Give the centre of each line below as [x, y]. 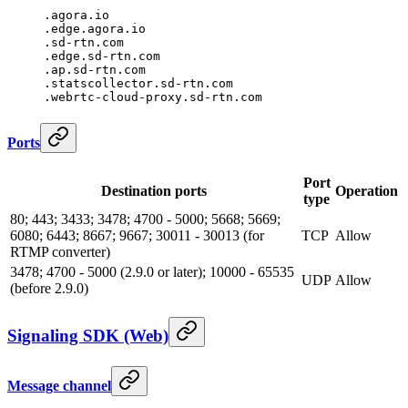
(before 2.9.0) [49, 289]
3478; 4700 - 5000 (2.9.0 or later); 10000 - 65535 [152, 272]
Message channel [59, 386]
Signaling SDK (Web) [88, 336]
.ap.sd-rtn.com [95, 69]
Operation [367, 191]
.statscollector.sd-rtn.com [138, 83]
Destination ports [154, 191]
